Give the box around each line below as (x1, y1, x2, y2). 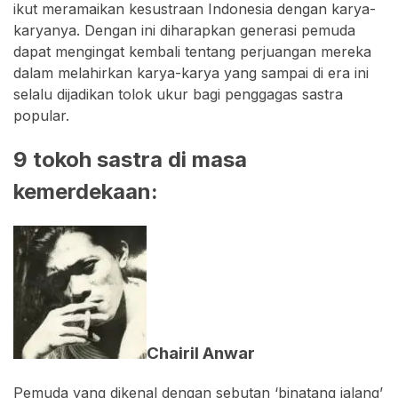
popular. (13, 106, 69, 124)
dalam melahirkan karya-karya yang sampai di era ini (13, 63, 369, 82)
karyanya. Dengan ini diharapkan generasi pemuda (13, 20, 355, 39)
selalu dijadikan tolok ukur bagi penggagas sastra (13, 84, 343, 103)
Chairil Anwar (147, 342, 255, 363)
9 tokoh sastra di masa (13, 146, 247, 172)
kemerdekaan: (13, 178, 158, 204)
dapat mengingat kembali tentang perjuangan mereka (13, 42, 371, 60)
